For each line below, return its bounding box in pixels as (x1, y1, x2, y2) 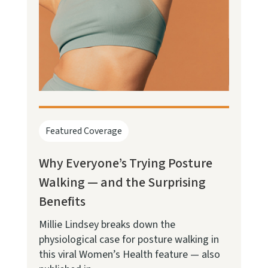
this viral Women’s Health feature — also (38, 247, 220, 263)
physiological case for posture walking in (38, 232, 219, 248)
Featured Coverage (45, 124, 122, 138)
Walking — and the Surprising (38, 173, 206, 193)
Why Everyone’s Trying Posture (38, 154, 212, 173)
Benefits (38, 192, 86, 212)
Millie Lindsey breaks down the (38, 217, 175, 233)
